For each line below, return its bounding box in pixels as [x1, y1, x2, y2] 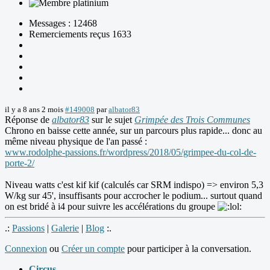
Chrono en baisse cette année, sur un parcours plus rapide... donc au [5, 125, 262, 136]
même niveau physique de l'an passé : [5, 136, 147, 147]
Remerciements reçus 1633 [29, 29, 131, 40]
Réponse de [5, 115, 52, 125]
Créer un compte [61, 243, 125, 254]
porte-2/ [5, 158, 34, 169]
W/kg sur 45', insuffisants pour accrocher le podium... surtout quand [5, 190, 262, 201]
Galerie [51, 223, 79, 234]
